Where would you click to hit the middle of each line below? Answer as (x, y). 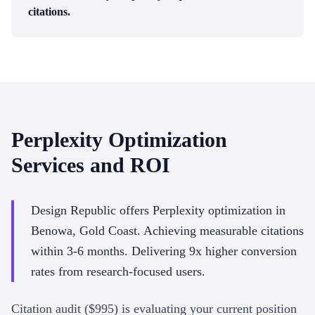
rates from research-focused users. (118, 271)
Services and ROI (91, 165)
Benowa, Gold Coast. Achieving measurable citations (167, 231)
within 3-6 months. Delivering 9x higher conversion (164, 251)
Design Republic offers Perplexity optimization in (158, 210)
